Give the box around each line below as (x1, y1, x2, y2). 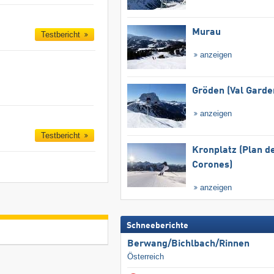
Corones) (191, 160, 232, 170)
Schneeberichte (126, 221, 188, 230)
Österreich (127, 251, 164, 261)
